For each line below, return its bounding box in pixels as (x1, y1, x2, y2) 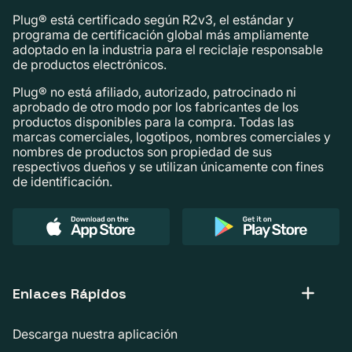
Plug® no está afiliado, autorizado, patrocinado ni (13, 83, 296, 100)
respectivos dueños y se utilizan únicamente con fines (13, 158, 324, 174)
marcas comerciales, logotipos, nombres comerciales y (13, 128, 331, 145)
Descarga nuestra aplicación (13, 325, 178, 342)
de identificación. (13, 173, 112, 189)
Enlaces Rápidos (13, 284, 126, 302)
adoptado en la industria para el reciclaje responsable (13, 41, 323, 57)
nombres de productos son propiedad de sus (13, 143, 272, 159)
